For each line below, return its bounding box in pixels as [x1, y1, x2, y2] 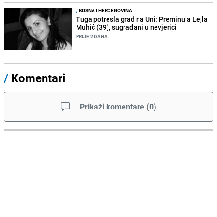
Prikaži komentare [80, 101, 144, 112]
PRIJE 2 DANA [76, 33, 108, 40]
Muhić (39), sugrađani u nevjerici [76, 22, 177, 32]
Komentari [11, 70, 65, 86]
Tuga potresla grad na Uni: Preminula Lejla [76, 15, 208, 24]
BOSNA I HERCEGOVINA [78, 7, 133, 14]
